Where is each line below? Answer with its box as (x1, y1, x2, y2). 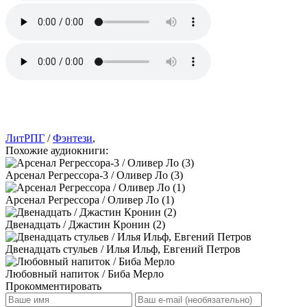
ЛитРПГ (5, 132, 45, 144)
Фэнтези (53, 132, 93, 144)
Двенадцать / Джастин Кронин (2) (5, 218, 165, 230)
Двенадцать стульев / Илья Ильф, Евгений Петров (5, 243, 241, 255)
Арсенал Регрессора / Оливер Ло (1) (5, 193, 174, 206)
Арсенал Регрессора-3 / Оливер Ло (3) (5, 169, 183, 181)
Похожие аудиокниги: (5, 144, 108, 156)
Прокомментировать (5, 280, 101, 292)
